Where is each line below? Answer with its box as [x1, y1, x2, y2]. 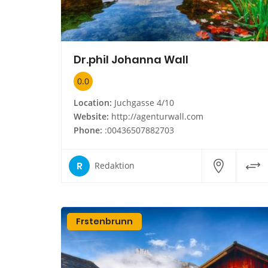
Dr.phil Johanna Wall [74, 51, 188, 67]
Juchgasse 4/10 [112, 96, 174, 108]
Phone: [74, 124, 102, 136]
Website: [74, 110, 109, 122]
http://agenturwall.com [111, 110, 203, 122]
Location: [74, 96, 112, 108]
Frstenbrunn [76, 215, 133, 227]
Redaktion [95, 160, 135, 172]
